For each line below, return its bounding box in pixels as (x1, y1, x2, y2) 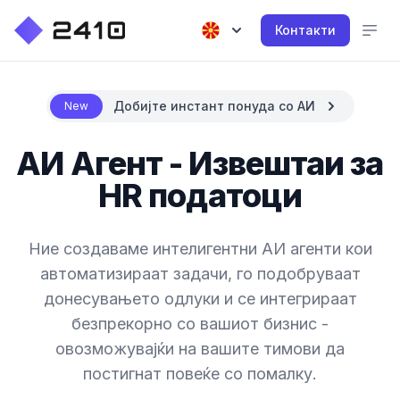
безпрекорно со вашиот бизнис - (71, 314, 329, 333)
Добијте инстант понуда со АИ (112, 98, 315, 113)
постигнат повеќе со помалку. (83, 364, 317, 383)
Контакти (275, 22, 336, 37)
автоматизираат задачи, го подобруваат (39, 264, 361, 283)
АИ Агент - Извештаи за (16, 144, 384, 183)
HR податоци (97, 176, 303, 215)
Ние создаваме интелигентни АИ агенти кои (28, 239, 372, 258)
